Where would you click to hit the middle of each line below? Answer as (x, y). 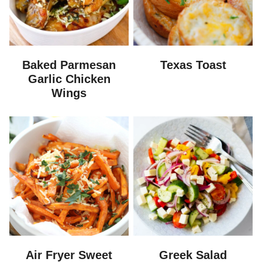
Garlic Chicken (69, 79)
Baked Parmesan (69, 65)
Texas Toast (193, 65)
